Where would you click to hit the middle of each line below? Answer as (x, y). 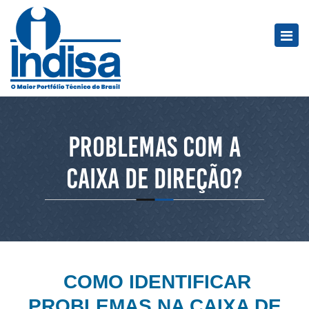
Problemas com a (154, 147)
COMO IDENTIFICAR (154, 281)
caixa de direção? (154, 178)
